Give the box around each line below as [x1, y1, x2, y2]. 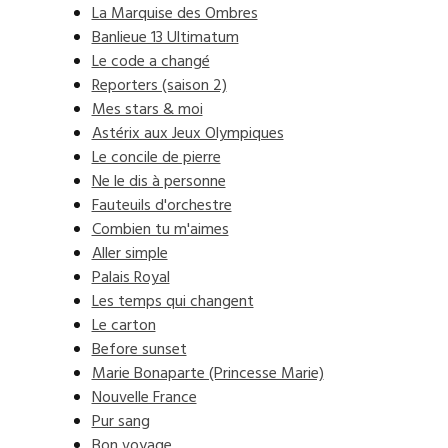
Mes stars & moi [91, 97, 203, 123]
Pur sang [91, 409, 150, 435]
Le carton [91, 313, 156, 339]
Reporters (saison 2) [91, 73, 227, 99]
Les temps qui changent [91, 289, 254, 315]
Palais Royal [91, 265, 170, 291]
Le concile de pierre [91, 145, 221, 171]
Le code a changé [91, 49, 210, 75]
